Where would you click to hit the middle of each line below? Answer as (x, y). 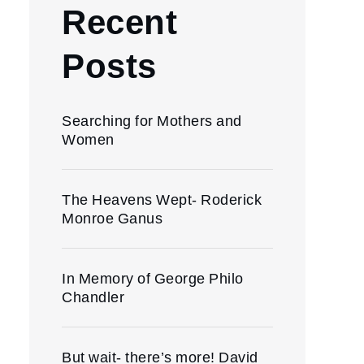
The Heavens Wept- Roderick (162, 199)
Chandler (93, 297)
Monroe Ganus (112, 218)
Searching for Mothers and (152, 121)
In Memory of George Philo (153, 278)
